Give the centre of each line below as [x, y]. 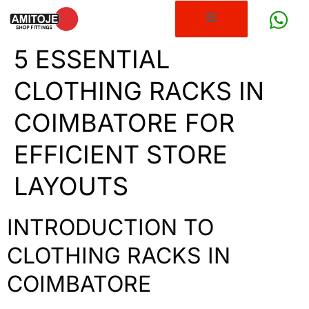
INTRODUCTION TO [110, 228]
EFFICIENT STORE [121, 155]
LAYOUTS [71, 187]
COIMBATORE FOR [124, 123]
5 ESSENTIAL [92, 60]
